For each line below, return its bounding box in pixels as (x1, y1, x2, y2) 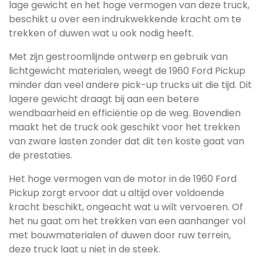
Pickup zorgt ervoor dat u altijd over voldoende (9, 186, 224, 200)
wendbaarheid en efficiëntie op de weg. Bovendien (9, 106, 241, 120)
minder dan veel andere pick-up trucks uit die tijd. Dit (9, 78, 252, 92)
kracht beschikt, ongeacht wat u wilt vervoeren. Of (9, 200, 243, 214)
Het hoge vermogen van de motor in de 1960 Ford (9, 172, 237, 186)
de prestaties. (9, 149, 72, 162)
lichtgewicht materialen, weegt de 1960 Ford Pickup (9, 64, 245, 77)
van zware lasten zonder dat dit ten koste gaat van (9, 134, 244, 148)
